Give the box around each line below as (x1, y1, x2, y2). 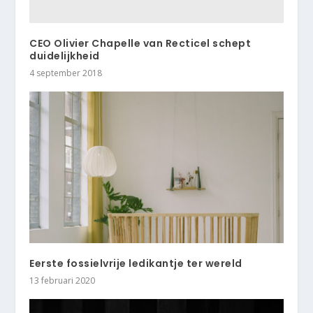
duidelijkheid (29, 48, 100, 63)
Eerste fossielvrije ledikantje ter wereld (29, 256, 242, 271)
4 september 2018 (29, 66, 103, 79)
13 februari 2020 (29, 275, 96, 287)
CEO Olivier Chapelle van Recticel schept (29, 36, 252, 50)
